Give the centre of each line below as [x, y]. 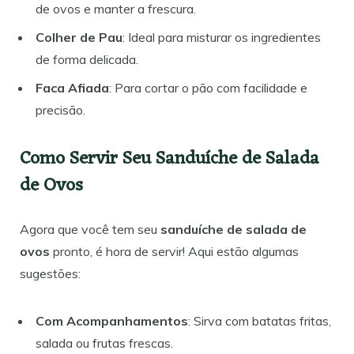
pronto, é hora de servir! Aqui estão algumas [174, 251]
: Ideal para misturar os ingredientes [222, 37]
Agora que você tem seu [90, 229]
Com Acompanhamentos [112, 320]
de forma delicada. [87, 59]
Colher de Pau [79, 37]
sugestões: [50, 273]
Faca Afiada [72, 87]
